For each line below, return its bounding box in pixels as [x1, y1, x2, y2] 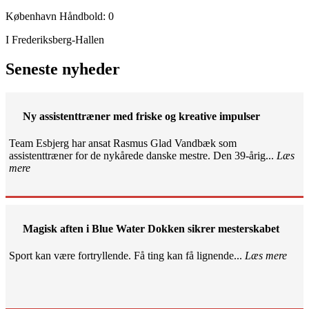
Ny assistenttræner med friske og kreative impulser [23, 110, 260, 122]
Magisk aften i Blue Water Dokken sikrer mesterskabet [23, 222, 279, 235]
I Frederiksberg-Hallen [6, 33, 104, 46]
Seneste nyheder [6, 59, 120, 78]
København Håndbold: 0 [6, 10, 114, 22]
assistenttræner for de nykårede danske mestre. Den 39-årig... [9, 150, 277, 162]
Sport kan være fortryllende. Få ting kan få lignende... [9, 250, 245, 262]
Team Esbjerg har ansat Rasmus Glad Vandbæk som [9, 137, 237, 150]
